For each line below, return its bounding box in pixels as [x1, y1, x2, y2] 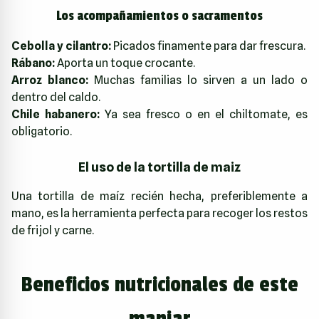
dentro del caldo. [11, 90, 100, 104]
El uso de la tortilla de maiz [78, 159, 241, 174]
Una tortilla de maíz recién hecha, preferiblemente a [11, 189, 308, 203]
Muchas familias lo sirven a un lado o [88, 73, 308, 87]
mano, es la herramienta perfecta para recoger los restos [11, 206, 308, 220]
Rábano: [11, 56, 55, 70]
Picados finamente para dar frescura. [111, 38, 305, 53]
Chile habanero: [11, 107, 100, 121]
